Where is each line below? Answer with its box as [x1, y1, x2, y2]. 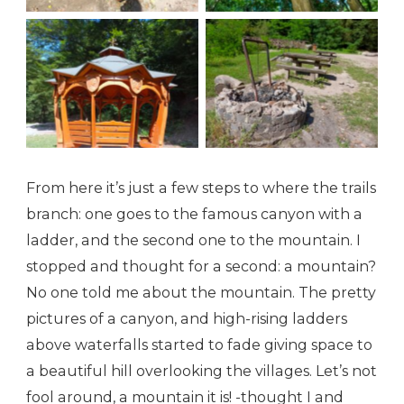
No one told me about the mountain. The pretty [26, 284, 376, 302]
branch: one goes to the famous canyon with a [26, 206, 363, 224]
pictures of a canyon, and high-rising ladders [26, 310, 347, 328]
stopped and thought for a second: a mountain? [26, 258, 376, 276]
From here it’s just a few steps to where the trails [26, 179, 376, 197]
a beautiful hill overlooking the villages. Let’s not [26, 363, 377, 381]
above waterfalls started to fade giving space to [26, 336, 372, 354]
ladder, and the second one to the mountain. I [26, 232, 361, 250]
